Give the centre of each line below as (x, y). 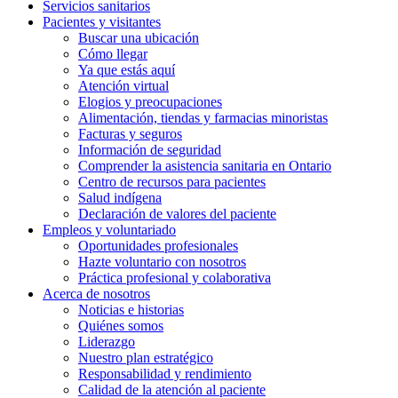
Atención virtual (123, 86)
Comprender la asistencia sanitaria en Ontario (205, 166)
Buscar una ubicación (139, 38)
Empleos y (74, 230)
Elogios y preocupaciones (150, 102)
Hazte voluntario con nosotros (162, 262)
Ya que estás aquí (127, 70)
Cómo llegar (113, 54)
